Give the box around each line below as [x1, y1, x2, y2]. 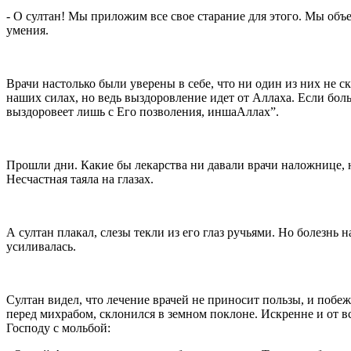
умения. [6, 23, 49, 37]
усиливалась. [6, 239, 76, 253]
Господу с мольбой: [6, 320, 110, 335]
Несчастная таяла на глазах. [6, 172, 154, 186]
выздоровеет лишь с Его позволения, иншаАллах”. [6, 104, 279, 118]
